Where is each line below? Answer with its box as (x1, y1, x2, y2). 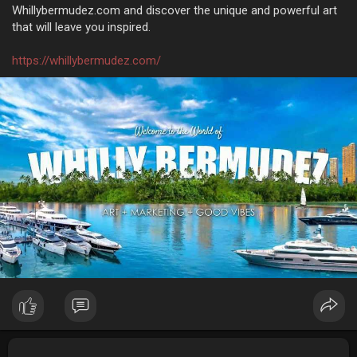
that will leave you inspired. (12, 20, 151, 35)
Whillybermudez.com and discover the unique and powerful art (12, 3, 337, 18)
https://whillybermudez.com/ (12, 53, 161, 69)
